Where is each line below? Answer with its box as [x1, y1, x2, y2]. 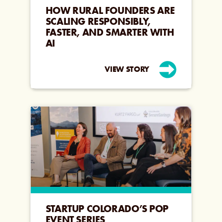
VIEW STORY [105, 64, 150, 75]
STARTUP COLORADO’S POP [45, 202, 168, 215]
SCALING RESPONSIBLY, [45, 14, 151, 28]
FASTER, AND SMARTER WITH [45, 25, 174, 39]
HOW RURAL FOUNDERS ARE [45, 3, 175, 17]
